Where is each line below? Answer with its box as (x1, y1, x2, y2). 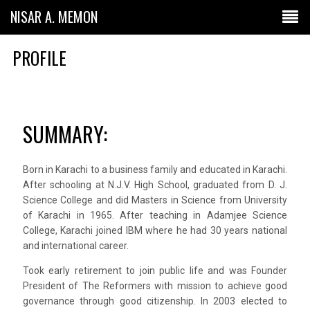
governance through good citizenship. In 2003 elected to (22, 295, 288, 307)
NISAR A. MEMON (10, 6, 98, 27)
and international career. (22, 240, 129, 252)
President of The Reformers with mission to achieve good (22, 280, 288, 292)
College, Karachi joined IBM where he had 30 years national (22, 225, 288, 237)
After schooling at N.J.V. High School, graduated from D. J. (22, 179, 288, 191)
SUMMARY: (22, 118, 112, 150)
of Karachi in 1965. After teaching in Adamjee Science (22, 210, 288, 221)
